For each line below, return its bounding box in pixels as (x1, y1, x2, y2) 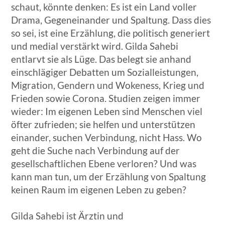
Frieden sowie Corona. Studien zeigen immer (11, 92, 201, 104)
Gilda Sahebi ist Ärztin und (11, 210, 124, 222)
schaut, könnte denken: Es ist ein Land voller (11, 1, 197, 13)
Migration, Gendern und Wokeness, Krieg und (11, 79, 205, 91)
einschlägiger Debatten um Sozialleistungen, (11, 66, 199, 78)
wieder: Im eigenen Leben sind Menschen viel (11, 105, 203, 118)
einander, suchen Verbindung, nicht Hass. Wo (11, 132, 202, 144)
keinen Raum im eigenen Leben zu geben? (11, 184, 187, 196)
